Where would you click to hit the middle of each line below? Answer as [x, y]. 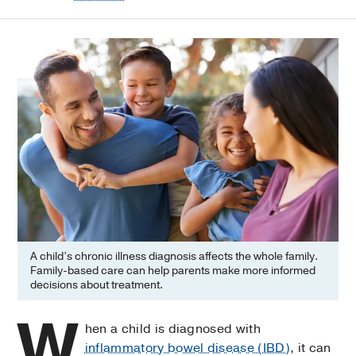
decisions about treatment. [97, 284]
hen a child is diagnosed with [172, 329]
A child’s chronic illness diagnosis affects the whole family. [174, 256]
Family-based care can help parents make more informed [173, 270]
